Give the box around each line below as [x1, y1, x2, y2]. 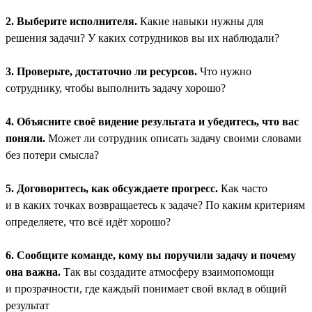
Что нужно [197, 65, 251, 77]
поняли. [6, 132, 45, 144]
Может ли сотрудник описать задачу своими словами [45, 132, 302, 144]
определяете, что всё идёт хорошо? [6, 215, 171, 228]
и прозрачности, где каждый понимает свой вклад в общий [6, 282, 287, 295]
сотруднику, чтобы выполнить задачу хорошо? [6, 81, 226, 94]
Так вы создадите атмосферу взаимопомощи [61, 265, 274, 278]
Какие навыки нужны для [137, 15, 263, 27]
